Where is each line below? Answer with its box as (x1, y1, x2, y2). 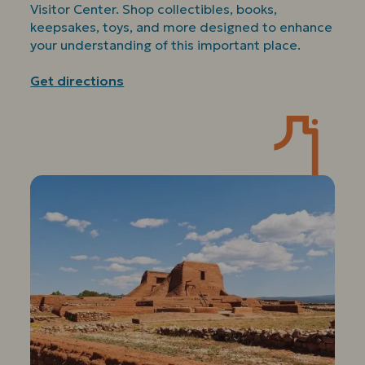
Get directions (30, 72, 125, 89)
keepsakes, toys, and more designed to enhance (30, 18, 333, 35)
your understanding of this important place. (30, 36, 305, 53)
